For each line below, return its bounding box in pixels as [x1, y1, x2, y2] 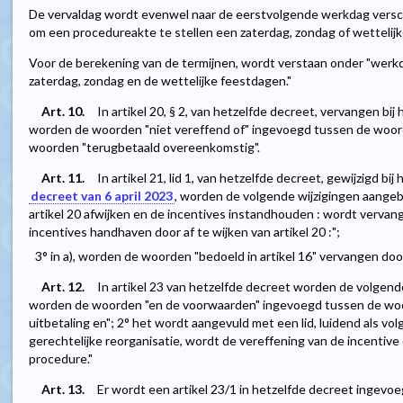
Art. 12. [41, 279, 85, 295]
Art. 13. [41, 381, 85, 398]
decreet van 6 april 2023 [31, 188, 173, 204]
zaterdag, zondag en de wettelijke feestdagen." [29, 73, 291, 89]
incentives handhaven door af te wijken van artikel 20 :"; [29, 224, 340, 240]
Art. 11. [41, 170, 85, 186]
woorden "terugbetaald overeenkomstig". [29, 139, 260, 156]
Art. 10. [41, 103, 85, 120]
